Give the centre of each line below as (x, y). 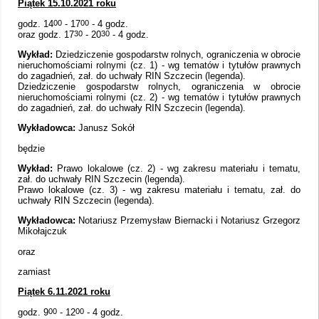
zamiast (34, 272)
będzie (31, 148)
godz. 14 (36, 23)
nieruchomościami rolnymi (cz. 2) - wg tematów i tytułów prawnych (159, 98)
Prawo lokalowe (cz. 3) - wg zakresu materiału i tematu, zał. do (159, 190)
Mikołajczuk (42, 231)
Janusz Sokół (105, 128)
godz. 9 (33, 312)
